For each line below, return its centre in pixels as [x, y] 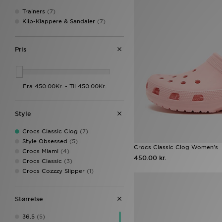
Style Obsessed [45, 141]
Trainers [34, 11]
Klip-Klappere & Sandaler [59, 21]
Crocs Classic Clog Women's [176, 147]
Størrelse [29, 199]
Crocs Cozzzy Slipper [54, 171]
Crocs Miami [40, 151]
